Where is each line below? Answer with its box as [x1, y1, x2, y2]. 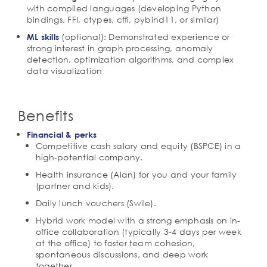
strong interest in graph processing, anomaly [27, 42, 213, 54]
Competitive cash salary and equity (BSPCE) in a [36, 140, 241, 151]
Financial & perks [27, 129, 97, 139]
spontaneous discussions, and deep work [36, 249, 209, 260]
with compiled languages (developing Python [27, 2, 222, 14]
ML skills [27, 32, 60, 42]
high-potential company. [36, 151, 143, 163]
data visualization [27, 65, 103, 76]
